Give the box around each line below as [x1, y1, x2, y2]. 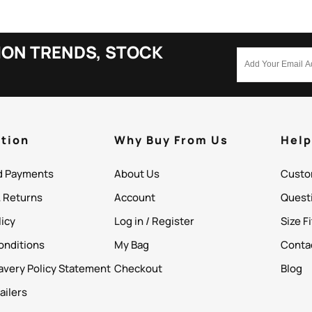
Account [114, 189, 156, 205]
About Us [114, 166, 160, 181]
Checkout [114, 260, 163, 276]
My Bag [114, 237, 150, 252]
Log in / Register [114, 213, 195, 228]
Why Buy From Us [114, 132, 229, 148]
